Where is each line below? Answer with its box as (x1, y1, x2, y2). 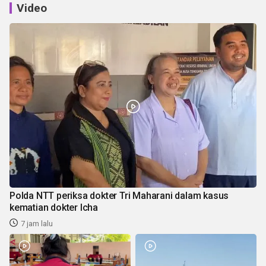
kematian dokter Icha (9, 201, 98, 213)
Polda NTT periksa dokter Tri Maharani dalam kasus (9, 189, 229, 201)
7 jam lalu (21, 218, 53, 228)
